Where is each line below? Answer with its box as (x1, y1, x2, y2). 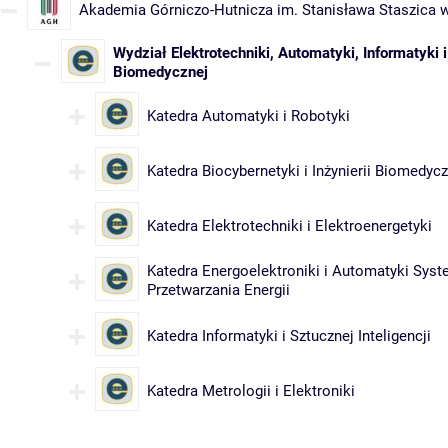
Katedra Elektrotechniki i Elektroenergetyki (147, 217, 432, 236)
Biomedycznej (113, 63, 208, 82)
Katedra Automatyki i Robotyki (147, 107, 350, 126)
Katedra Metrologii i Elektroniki (147, 382, 355, 401)
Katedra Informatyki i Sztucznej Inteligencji (147, 327, 431, 346)
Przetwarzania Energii (147, 281, 290, 300)
